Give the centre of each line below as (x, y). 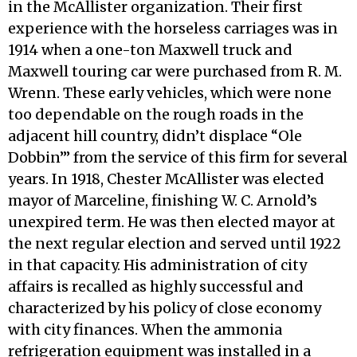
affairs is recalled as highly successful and (156, 286)
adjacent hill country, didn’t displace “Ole (155, 136)
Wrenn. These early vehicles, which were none (170, 93)
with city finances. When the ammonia (145, 330)
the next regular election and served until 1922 (175, 243)
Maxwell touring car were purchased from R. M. (175, 71)
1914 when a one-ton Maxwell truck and (150, 50)
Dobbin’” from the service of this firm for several (178, 157)
